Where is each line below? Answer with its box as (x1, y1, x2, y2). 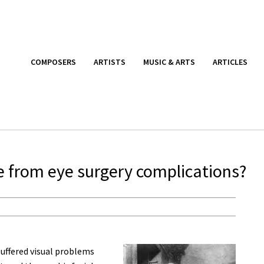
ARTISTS (94, 56, 126, 67)
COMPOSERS (31, 56, 76, 67)
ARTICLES (213, 56, 247, 67)
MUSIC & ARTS (143, 56, 195, 67)
